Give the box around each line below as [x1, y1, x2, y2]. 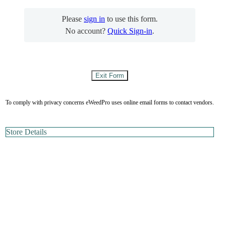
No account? [65, 26, 107, 35]
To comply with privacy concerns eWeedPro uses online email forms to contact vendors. [6, 98, 214, 106]
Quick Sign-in [107, 26, 152, 35]
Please [62, 14, 84, 23]
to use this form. [105, 14, 158, 23]
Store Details [6, 127, 47, 136]
